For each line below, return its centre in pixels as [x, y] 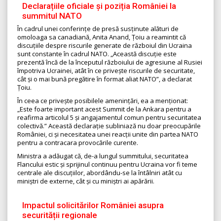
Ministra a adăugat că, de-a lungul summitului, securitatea [103, 156]
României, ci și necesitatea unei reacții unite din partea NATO [108, 134]
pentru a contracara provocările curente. [78, 143]
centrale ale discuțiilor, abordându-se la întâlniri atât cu [100, 173]
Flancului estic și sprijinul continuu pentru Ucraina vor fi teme [107, 165]
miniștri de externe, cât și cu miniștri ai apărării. [86, 181]
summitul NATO [52, 16]
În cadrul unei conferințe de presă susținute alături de [98, 29]
